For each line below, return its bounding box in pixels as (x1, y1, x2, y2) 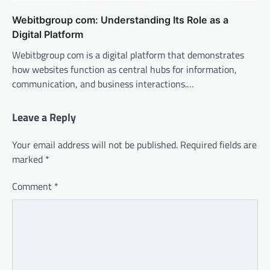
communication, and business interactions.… (12, 77, 194, 92)
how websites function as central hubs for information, (12, 62, 237, 77)
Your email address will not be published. (12, 137, 178, 152)
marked (12, 152, 45, 167)
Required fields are (180, 137, 257, 152)
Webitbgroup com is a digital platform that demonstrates (12, 48, 244, 63)
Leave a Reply (12, 109, 76, 126)
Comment (12, 179, 54, 194)
